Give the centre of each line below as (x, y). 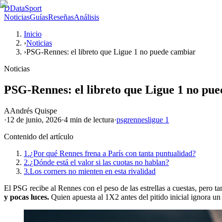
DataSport (26, 8)
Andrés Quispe (33, 111)
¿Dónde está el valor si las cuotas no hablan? (99, 162)
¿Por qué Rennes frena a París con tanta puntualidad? (113, 153)
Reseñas (61, 17)
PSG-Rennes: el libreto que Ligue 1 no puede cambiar (111, 52)
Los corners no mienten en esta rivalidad (93, 171)
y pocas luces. (27, 197)
